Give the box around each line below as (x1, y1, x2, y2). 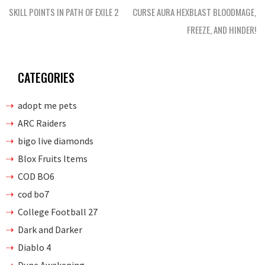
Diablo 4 (18, 241, 51, 254)
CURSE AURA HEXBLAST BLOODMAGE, (132, 5, 256, 19)
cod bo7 (18, 188, 49, 201)
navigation (8, 1, 72, 25)
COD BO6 (18, 170, 54, 183)
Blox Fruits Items (18, 153, 88, 165)
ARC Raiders (18, 117, 66, 130)
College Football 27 (18, 206, 98, 218)
